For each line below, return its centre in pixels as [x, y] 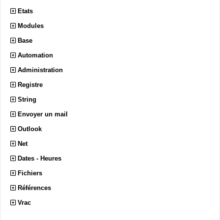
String [27, 100]
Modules [31, 26]
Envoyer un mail [43, 114]
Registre [30, 85]
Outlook [30, 129]
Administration [40, 70]
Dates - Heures [40, 159]
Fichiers [30, 173]
